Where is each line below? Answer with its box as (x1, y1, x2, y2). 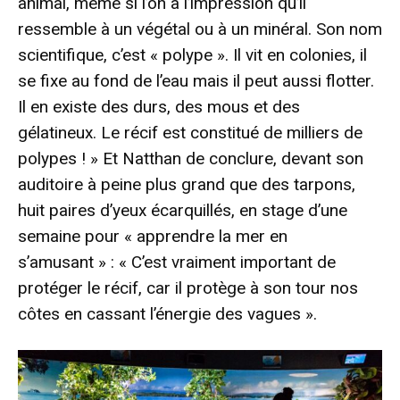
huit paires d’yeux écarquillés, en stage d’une (18, 200, 347, 221)
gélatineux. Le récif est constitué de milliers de (18, 122, 362, 144)
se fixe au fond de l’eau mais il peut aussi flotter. (18, 71, 374, 92)
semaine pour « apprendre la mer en (18, 226, 287, 247)
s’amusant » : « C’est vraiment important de (18, 252, 336, 273)
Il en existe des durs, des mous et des (18, 96, 300, 118)
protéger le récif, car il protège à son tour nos (18, 278, 358, 299)
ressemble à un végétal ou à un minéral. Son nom (18, 19, 382, 40)
